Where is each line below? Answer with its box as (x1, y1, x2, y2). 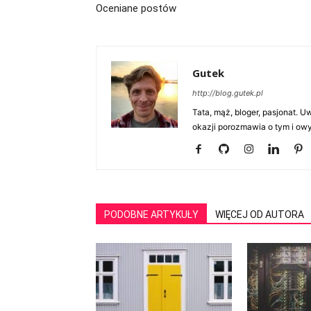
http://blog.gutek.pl (192, 88, 263, 98)
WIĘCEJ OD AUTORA (215, 209, 304, 220)
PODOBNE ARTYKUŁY (104, 209, 199, 220)
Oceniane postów (96, 2, 176, 15)
